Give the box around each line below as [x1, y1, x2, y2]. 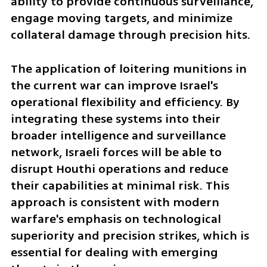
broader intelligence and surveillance [10, 126, 226, 144]
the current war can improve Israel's [10, 76, 218, 94]
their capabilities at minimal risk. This [10, 176, 229, 194]
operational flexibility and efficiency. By [10, 93, 240, 111]
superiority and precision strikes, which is [10, 226, 249, 244]
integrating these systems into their [10, 110, 221, 128]
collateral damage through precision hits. [10, 26, 250, 44]
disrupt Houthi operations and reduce [10, 160, 228, 178]
